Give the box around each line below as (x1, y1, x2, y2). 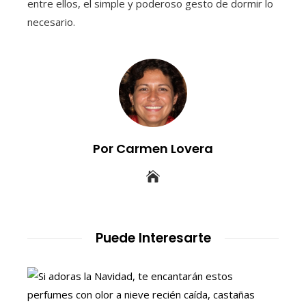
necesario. (27, 15, 75, 29)
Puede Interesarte (95, 229, 211, 248)
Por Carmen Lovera (93, 140, 213, 158)
